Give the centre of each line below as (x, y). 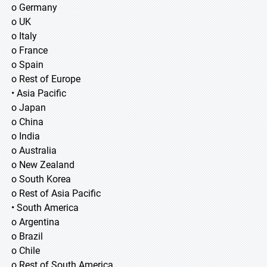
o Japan (37, 108)
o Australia (35, 150)
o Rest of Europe (46, 79)
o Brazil (27, 236)
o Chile (26, 251)
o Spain (27, 65)
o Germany (34, 7)
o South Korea (41, 179)
